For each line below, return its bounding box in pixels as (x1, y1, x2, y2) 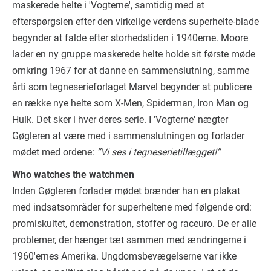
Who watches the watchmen (12, 168, 134, 180)
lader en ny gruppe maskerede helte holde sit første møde (12, 48, 255, 60)
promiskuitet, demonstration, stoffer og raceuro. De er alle (12, 217, 256, 229)
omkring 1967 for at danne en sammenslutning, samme (12, 64, 249, 76)
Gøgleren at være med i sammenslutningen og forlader (12, 129, 244, 142)
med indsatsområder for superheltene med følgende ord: (12, 201, 252, 213)
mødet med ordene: (12, 146, 97, 158)
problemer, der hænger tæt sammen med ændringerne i (12, 233, 246, 246)
